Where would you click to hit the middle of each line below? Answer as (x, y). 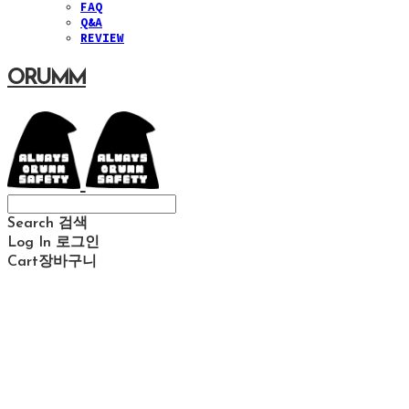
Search (31, 223)
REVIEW (102, 38)
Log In (29, 242)
